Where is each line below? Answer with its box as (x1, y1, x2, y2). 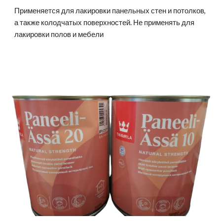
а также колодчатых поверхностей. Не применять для (14, 18, 195, 27)
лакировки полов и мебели (14, 30, 104, 38)
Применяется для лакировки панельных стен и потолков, (14, 6, 206, 15)
